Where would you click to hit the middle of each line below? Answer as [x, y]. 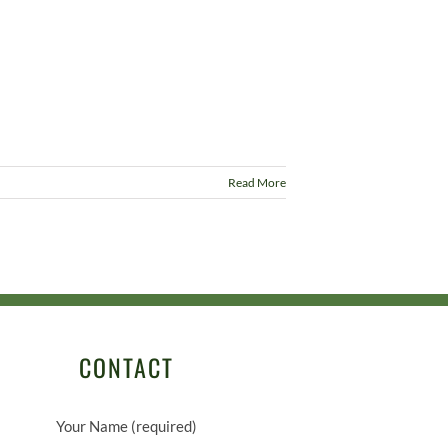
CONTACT [126, 367]
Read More [257, 182]
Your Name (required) [126, 426]
